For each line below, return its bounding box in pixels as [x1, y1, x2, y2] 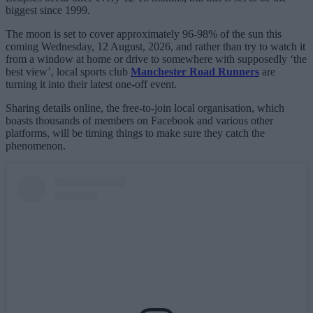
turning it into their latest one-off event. [6, 78, 177, 90]
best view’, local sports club [6, 65, 131, 78]
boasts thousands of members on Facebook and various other [6, 114, 273, 126]
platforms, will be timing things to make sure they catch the [6, 126, 265, 139]
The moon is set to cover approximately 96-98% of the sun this [6, 27, 282, 40]
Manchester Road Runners [131, 65, 259, 78]
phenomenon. [6, 139, 66, 152]
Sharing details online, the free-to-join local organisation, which [6, 101, 284, 114]
